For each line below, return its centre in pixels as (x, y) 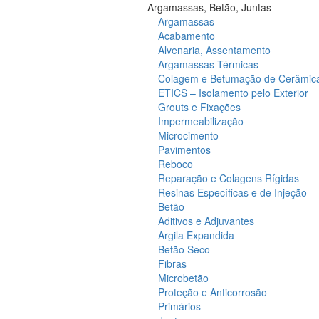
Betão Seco (184, 249)
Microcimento (188, 135)
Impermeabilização (201, 121)
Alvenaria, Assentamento (214, 50)
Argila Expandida (196, 235)
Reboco (176, 164)
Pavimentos (184, 150)
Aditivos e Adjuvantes (206, 221)
